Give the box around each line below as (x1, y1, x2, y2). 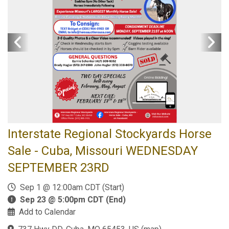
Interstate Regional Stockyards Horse (8, 126, 212, 141)
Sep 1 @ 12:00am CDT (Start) (16, 182, 124, 192)
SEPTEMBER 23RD (8, 160, 109, 175)
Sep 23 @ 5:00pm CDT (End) (20, 194, 126, 204)
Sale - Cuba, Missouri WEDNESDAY (8, 143, 198, 158)
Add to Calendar (19, 207, 76, 217)
